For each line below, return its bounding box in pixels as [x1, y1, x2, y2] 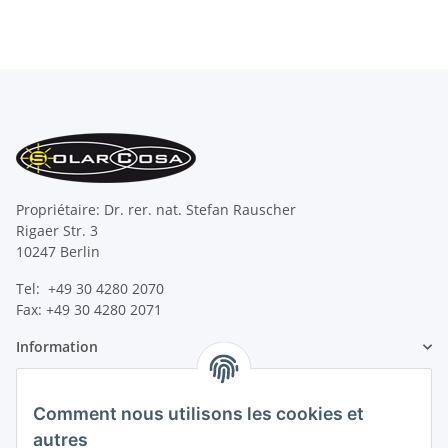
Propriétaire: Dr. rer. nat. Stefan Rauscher [16, 200, 296, 220]
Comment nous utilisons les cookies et [33, 403, 364, 425]
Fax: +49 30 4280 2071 [16, 300, 162, 320]
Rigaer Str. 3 [16, 221, 98, 241]
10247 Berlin [16, 242, 100, 262]
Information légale [16, 391, 142, 411]
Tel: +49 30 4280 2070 [16, 279, 164, 299]
